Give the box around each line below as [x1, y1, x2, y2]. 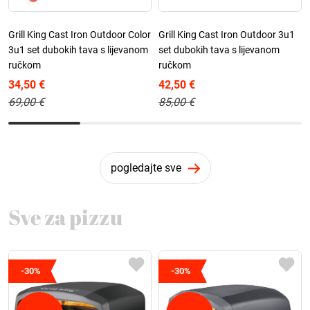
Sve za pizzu [8, 202, 122, 231]
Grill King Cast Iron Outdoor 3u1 [158, 28, 295, 40]
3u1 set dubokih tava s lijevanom [8, 44, 148, 55]
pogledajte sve [110, 161, 181, 174]
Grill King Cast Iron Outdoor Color [8, 28, 151, 40]
